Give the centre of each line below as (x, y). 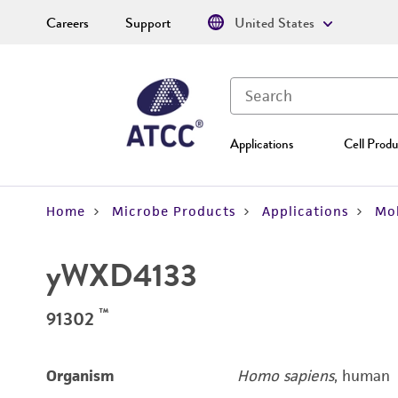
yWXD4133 (122, 275)
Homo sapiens (285, 376)
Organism (80, 376)
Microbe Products (174, 211)
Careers (68, 23)
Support (148, 23)
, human (362, 376)
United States (275, 23)
